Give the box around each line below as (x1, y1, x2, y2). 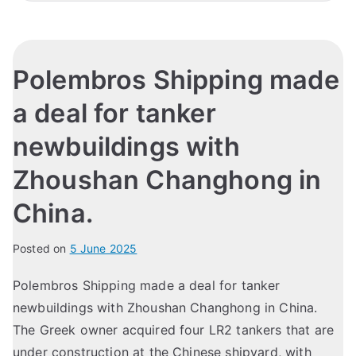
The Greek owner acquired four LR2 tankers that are (13, 322, 335, 339)
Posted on (13, 242, 70, 256)
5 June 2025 (69, 242, 137, 256)
